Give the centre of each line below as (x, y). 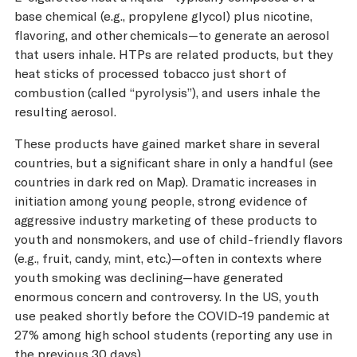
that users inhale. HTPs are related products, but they (174, 54)
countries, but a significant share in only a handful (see (174, 163)
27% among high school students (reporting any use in (173, 335)
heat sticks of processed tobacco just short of (151, 73)
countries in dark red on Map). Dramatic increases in (165, 182)
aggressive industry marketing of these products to (166, 220)
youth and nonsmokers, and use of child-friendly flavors (178, 239)
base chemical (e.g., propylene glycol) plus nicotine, (163, 16)
